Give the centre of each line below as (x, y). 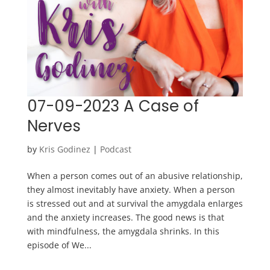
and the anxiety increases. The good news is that (125, 218)
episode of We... (59, 245)
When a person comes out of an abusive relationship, (135, 176)
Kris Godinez (64, 149)
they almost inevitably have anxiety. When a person (131, 190)
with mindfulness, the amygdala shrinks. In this (123, 231)
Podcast (115, 149)
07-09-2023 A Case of (113, 106)
